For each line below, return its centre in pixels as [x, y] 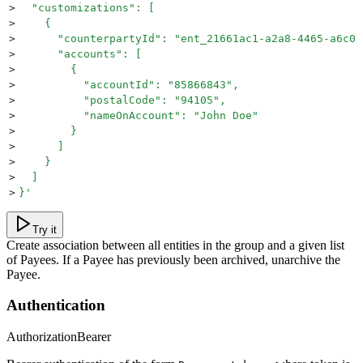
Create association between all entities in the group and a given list [175, 245]
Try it [45, 229]
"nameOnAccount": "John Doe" [139, 115]
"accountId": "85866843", [129, 84]
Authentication [56, 305]
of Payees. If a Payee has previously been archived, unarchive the [173, 259]
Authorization [42, 336]
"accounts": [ [80, 53]
